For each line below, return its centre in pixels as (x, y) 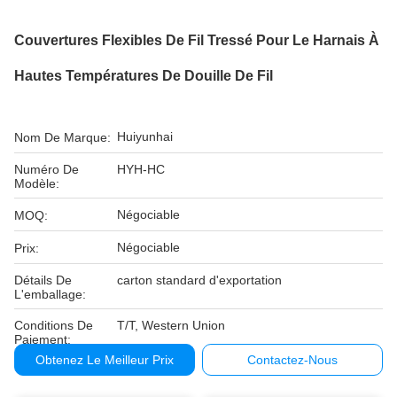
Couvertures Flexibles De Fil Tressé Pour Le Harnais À (197, 40)
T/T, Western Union (171, 325)
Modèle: (37, 183)
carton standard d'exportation (199, 280)
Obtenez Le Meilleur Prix (104, 360)
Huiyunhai (145, 136)
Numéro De (47, 169)
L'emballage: (50, 294)
